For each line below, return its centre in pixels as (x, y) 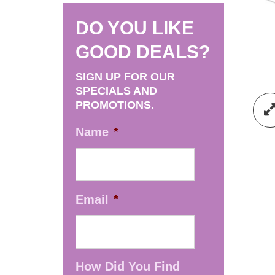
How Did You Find (128, 267)
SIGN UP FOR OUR (125, 77)
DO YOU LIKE (135, 28)
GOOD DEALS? (143, 52)
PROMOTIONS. (115, 105)
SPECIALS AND (116, 91)
